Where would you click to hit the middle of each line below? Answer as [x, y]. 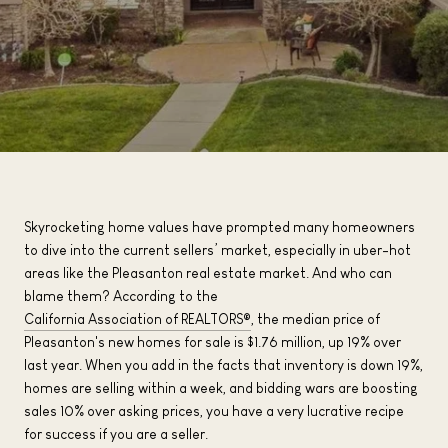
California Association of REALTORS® [137, 319]
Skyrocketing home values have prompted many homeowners [219, 227]
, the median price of [315, 319]
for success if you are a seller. [116, 434]
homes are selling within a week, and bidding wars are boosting [221, 388]
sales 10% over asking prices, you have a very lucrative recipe [214, 411]
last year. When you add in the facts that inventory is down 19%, [223, 365]
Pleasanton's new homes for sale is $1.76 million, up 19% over [212, 342]
